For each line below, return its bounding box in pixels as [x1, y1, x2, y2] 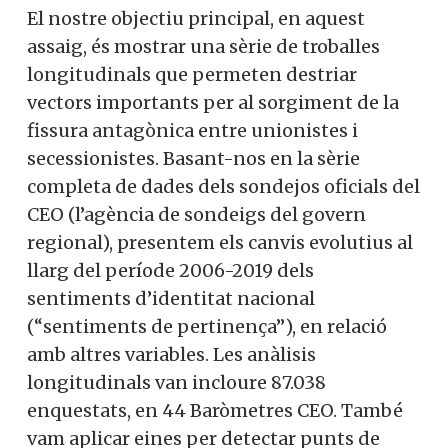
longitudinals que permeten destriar [27, 62, 357, 86]
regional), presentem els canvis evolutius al [27, 230, 413, 254]
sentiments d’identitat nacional [27, 286, 315, 310]
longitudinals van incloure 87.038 [27, 370, 326, 394]
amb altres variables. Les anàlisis [27, 342, 316, 366]
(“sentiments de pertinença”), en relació [27, 314, 387, 338]
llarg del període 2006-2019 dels [27, 258, 314, 282]
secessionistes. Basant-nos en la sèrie [27, 146, 360, 170]
